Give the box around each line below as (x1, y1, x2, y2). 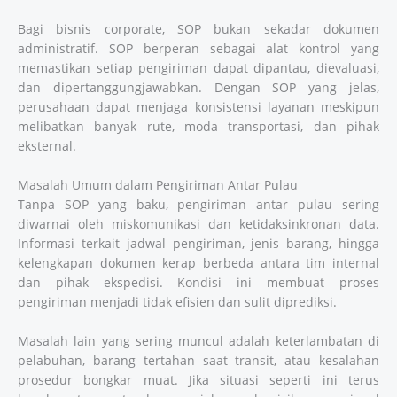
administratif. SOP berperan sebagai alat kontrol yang (18, 40, 379, 58)
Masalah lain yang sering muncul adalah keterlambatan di (18, 331, 379, 349)
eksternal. (18, 137, 76, 155)
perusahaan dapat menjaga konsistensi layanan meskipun (18, 98, 379, 116)
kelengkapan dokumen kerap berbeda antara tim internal (18, 254, 379, 272)
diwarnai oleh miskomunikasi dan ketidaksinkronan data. (18, 215, 379, 233)
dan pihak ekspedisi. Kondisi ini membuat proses (18, 274, 379, 292)
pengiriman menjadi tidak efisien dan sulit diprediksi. (18, 293, 337, 311)
